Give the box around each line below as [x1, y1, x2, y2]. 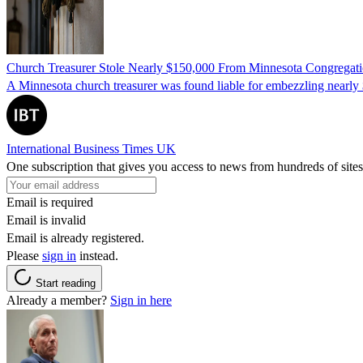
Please [6, 248, 42, 263]
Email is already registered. [6, 230, 144, 245]
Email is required [6, 194, 93, 209]
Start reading [36, 276, 96, 289]
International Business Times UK [6, 141, 176, 156]
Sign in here [110, 293, 172, 307]
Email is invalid [6, 212, 86, 227]
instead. [76, 248, 118, 263]
